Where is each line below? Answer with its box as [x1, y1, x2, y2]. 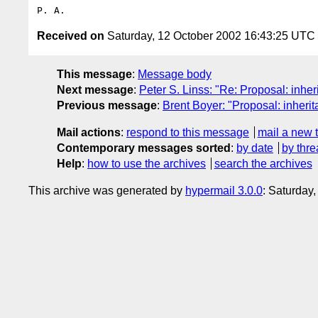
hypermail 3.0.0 [185, 184, 263, 197]
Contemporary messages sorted [57, 141, 231, 154]
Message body [138, 67, 212, 80]
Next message [57, 83, 133, 96]
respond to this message [126, 126, 249, 138]
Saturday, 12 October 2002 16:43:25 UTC [104, 29, 315, 42]
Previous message [57, 99, 157, 111]
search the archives [214, 157, 312, 170]
